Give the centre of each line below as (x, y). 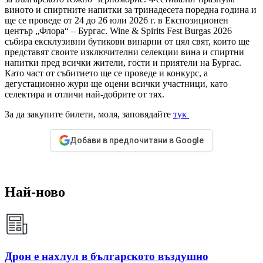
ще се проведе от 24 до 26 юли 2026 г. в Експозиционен (117, 21)
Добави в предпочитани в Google (137, 141)
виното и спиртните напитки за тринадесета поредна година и (131, 10)
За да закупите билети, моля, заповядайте (89, 114)
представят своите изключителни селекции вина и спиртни (124, 52)
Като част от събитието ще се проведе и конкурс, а (106, 73)
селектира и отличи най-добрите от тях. (85, 95)
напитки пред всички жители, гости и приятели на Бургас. (123, 63)
